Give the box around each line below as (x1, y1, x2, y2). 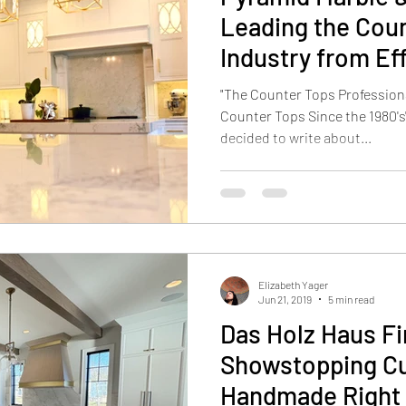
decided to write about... (220, 129, 372, 146)
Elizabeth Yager (258, 277, 328, 291)
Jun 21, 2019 (258, 293, 312, 305)
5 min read (328, 293, 374, 305)
